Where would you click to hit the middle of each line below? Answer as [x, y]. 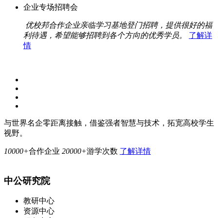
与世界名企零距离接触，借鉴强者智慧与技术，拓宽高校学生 [109, 123]
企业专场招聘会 [51, 7]
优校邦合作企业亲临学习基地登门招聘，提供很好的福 [119, 25]
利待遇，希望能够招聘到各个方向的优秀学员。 [105, 35]
